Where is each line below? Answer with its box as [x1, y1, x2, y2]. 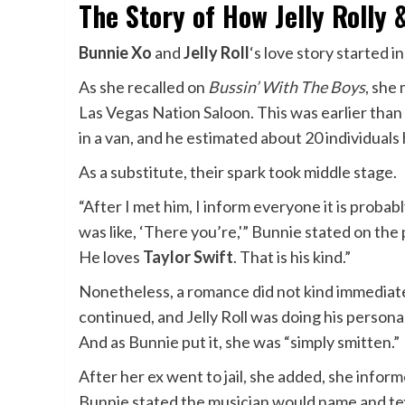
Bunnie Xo [79, 42, 152, 62]
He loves [79, 246, 143, 267]
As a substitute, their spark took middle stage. [79, 161, 397, 182]
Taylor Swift [143, 246, 233, 267]
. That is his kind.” [233, 246, 351, 267]
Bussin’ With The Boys [208, 76, 365, 97]
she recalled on [99, 76, 208, 97]
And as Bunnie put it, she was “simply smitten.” [79, 331, 400, 352]
